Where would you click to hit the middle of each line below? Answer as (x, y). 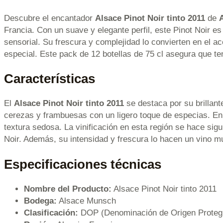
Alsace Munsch (86, 201)
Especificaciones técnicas (83, 164)
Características (50, 79)
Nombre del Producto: (68, 189)
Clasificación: (51, 213)
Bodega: (40, 201)
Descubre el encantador (50, 18)
